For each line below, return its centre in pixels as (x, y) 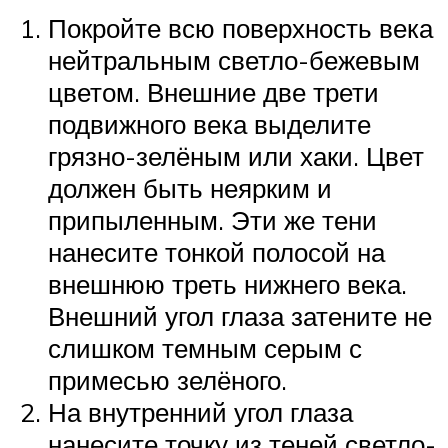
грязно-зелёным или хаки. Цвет (236, 155)
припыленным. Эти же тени (212, 219)
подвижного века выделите (209, 123)
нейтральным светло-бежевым (234, 59)
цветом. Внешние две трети (213, 91)
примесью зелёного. (167, 379)
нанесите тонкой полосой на (216, 251)
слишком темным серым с (205, 347)
